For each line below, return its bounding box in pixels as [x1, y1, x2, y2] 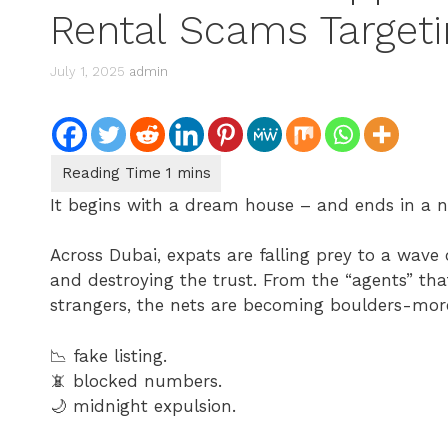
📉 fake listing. [50, 345, 167, 366]
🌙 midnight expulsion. [50, 395, 236, 416]
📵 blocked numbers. [50, 370, 222, 391]
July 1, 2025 [50, 63, 125, 79]
